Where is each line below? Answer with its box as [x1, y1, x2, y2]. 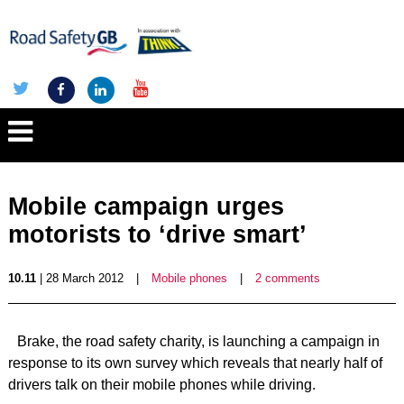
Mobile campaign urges [7, 193, 284, 220]
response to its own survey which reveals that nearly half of [7, 355, 382, 371]
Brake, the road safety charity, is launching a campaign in [16, 334, 380, 349]
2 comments [254, 271, 320, 285]
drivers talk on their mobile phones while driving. [7, 377, 316, 392]
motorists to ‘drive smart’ [7, 221, 307, 248]
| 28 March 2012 [35, 271, 124, 285]
